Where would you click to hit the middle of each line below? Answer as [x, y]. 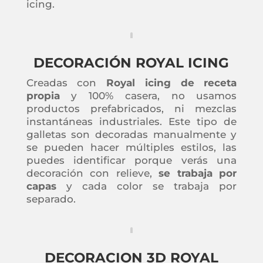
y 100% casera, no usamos [148, 95]
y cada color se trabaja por [146, 186]
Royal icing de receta [172, 82]
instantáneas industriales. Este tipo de [131, 121]
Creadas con [66, 82]
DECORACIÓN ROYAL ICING [131, 63]
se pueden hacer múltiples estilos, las [131, 147]
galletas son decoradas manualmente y [131, 134]
